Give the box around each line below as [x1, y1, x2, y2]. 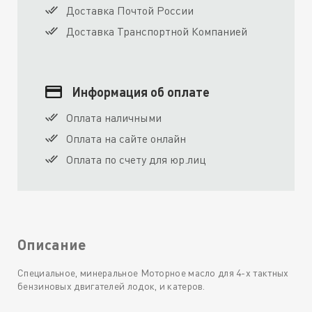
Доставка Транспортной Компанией [66, 24, 247, 39]
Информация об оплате [72, 84, 210, 100]
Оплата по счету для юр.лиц [66, 153, 206, 167]
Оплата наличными [66, 111, 162, 125]
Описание [17, 235, 87, 253]
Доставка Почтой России [66, 3, 194, 18]
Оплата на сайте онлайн [66, 132, 186, 146]
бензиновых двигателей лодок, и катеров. [17, 280, 205, 292]
